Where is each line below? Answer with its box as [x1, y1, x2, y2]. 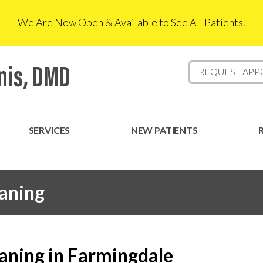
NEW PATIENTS [130, 124, 198, 136]
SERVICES [28, 124, 70, 136]
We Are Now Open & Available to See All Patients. [18, 16, 245, 29]
